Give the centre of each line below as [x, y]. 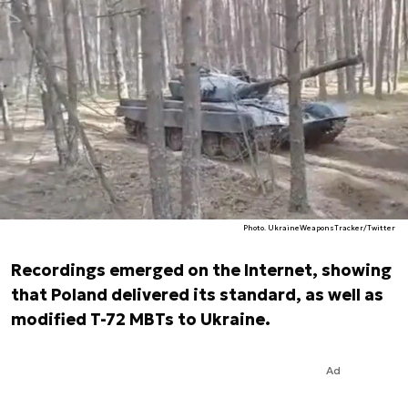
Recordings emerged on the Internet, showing [201, 270]
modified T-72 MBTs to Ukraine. [141, 319]
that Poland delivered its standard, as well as [197, 295]
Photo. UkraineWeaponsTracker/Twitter [320, 228]
